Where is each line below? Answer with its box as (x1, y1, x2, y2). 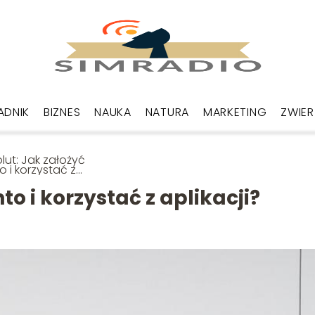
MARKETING (202, 104, 267, 120)
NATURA (145, 104, 189, 120)
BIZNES (44, 104, 81, 120)
